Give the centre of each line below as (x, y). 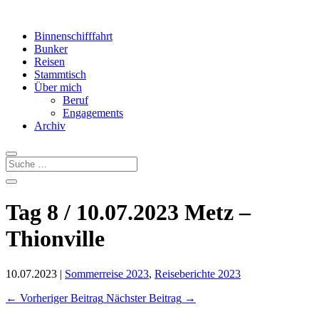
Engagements (93, 113)
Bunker (51, 49)
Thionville (55, 239)
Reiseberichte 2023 (198, 273)
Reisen (49, 62)
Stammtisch (60, 74)
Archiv (50, 126)
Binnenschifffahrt (73, 36)
